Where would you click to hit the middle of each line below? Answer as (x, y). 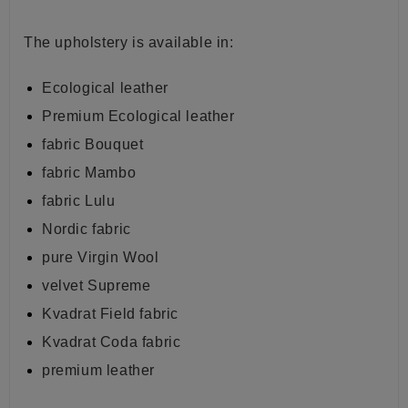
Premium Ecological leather (138, 117)
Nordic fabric (87, 229)
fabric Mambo (89, 173)
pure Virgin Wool (101, 258)
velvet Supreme (97, 286)
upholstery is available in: (144, 43)
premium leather (98, 371)
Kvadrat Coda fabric (112, 342)
